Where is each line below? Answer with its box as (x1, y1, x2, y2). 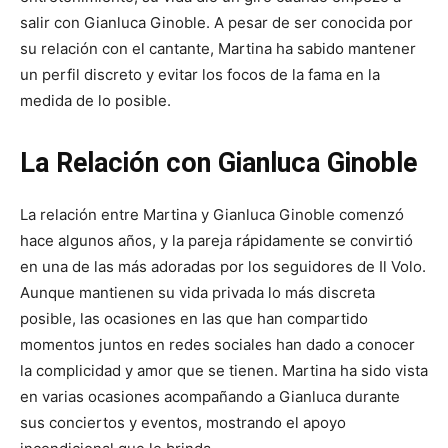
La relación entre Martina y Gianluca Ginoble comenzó (20, 204, 404, 224)
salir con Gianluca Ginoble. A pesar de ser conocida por (20, 12, 413, 32)
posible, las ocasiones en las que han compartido (20, 308, 368, 328)
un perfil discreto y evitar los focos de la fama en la (20, 64, 380, 84)
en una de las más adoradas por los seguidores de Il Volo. (20, 256, 426, 276)
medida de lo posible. (20, 90, 171, 110)
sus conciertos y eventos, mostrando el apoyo (20, 412, 346, 432)
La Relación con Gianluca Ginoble (20, 146, 417, 179)
